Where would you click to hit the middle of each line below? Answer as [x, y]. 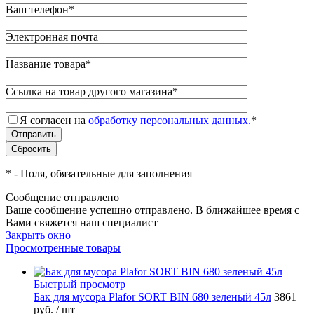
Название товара [46, 64]
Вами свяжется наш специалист [82, 222]
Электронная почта [52, 36]
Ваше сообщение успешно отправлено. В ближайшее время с [152, 210]
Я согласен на [54, 120]
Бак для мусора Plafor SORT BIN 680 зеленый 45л [152, 296]
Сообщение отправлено [62, 197]
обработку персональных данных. [170, 120]
